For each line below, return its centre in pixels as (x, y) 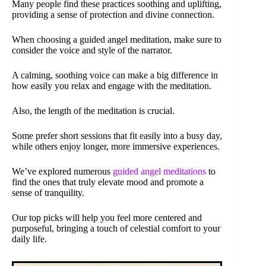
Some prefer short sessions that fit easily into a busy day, (117, 136)
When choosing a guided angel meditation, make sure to (117, 40)
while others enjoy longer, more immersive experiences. (116, 147)
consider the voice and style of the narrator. (92, 50)
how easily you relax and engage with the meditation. (112, 86)
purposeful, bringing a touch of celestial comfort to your (116, 229)
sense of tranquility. (48, 193)
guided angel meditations (159, 172)
